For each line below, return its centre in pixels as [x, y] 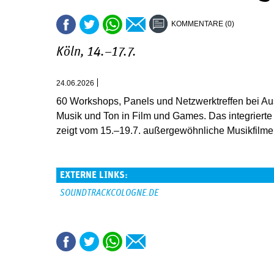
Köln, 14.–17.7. [96, 52]
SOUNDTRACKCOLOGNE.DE [109, 193]
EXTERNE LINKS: [95, 175]
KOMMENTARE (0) [203, 24]
